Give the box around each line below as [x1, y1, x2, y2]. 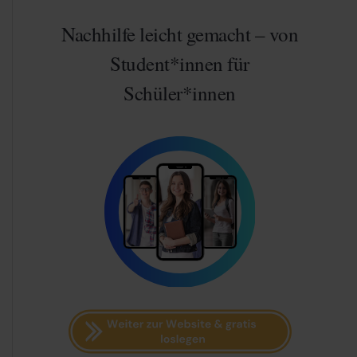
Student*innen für [110, 49, 249, 76]
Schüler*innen [124, 79, 236, 106]
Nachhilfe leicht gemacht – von [61, 20, 298, 47]
